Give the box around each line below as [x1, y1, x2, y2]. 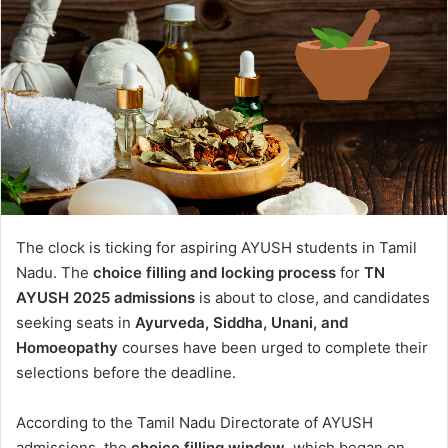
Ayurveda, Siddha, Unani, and [135, 312, 348, 332]
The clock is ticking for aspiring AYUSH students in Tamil [16, 237, 417, 257]
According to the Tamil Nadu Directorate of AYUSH [16, 412, 373, 432]
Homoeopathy [16, 337, 118, 357]
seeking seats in [16, 312, 135, 332]
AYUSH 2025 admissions [16, 287, 195, 307]
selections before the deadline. [16, 362, 236, 382]
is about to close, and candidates [195, 287, 430, 307]
